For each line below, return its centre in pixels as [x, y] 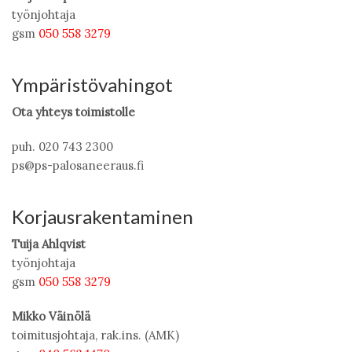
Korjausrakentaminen [103, 216]
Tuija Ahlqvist [49, 244]
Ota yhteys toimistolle [73, 112]
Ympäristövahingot [92, 84]
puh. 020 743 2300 [62, 147]
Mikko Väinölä [51, 316]
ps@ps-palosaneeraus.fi [78, 165]
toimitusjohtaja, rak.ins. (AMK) [95, 335]
